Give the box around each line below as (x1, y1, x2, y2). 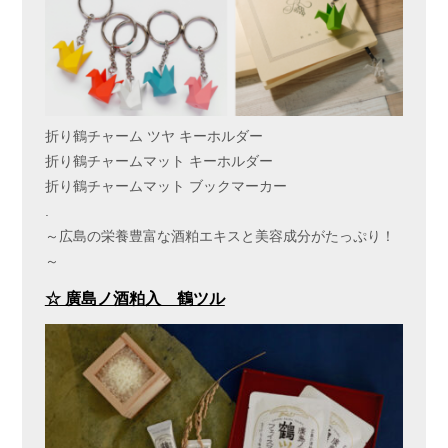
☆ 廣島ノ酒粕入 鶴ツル (44, 290, 225, 308)
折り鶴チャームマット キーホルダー (44, 153, 273, 170)
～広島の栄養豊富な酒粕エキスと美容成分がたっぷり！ (44, 228, 395, 245)
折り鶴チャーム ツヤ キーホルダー (44, 128, 263, 145)
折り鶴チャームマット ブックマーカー (44, 178, 287, 195)
